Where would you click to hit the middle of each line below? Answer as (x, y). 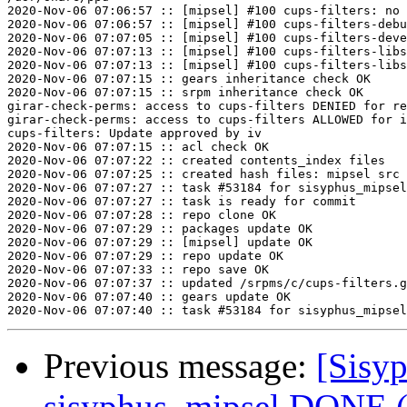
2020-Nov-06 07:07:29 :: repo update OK (145, 256)
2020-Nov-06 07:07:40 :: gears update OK (149, 297)
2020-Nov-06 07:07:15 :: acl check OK (138, 147)
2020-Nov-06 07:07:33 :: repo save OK (138, 270)
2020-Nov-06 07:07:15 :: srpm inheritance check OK (185, 93)
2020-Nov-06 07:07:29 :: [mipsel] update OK (160, 243)
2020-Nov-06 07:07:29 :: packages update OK (160, 229)
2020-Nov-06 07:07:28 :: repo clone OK (142, 215)
